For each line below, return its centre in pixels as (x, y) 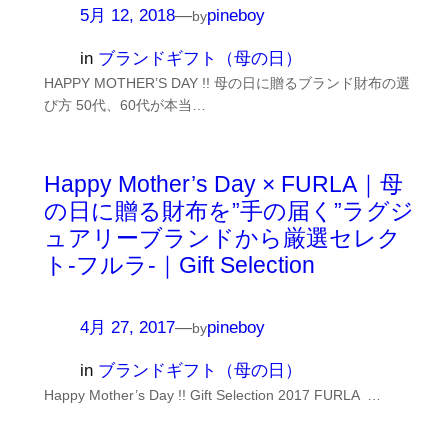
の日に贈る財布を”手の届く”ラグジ (228, 211)
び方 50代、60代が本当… (124, 105)
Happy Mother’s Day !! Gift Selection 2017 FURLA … (212, 395)
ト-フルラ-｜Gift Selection (179, 265)
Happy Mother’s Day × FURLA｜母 (223, 184)
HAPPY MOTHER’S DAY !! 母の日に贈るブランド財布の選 (226, 83)
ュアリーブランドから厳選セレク (222, 238)
